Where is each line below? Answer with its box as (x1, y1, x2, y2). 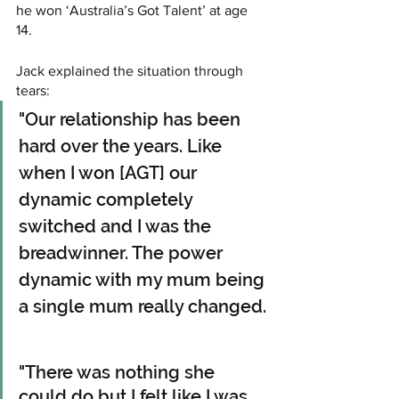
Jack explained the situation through (16, 63, 247, 79)
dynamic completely (19, 189, 197, 211)
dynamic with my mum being (19, 269, 269, 291)
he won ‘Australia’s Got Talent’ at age (16, 3, 251, 19)
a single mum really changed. (19, 296, 266, 318)
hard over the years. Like (19, 135, 226, 158)
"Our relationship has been (19, 109, 245, 131)
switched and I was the (19, 216, 216, 238)
